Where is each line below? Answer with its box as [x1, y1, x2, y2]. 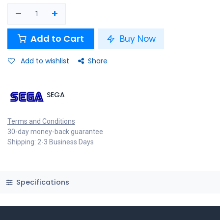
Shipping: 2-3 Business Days [7, 137, 94, 146]
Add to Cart [28, 32, 84, 45]
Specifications [14, 177, 69, 187]
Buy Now [117, 32, 156, 45]
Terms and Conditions [7, 117, 75, 125]
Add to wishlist [21, 55, 69, 66]
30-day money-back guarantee [7, 127, 103, 136]
